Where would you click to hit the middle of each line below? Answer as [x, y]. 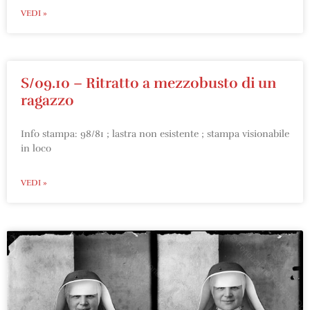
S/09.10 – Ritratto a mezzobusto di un [148, 83]
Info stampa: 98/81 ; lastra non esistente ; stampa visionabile [155, 134]
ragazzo [47, 100]
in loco [36, 148]
